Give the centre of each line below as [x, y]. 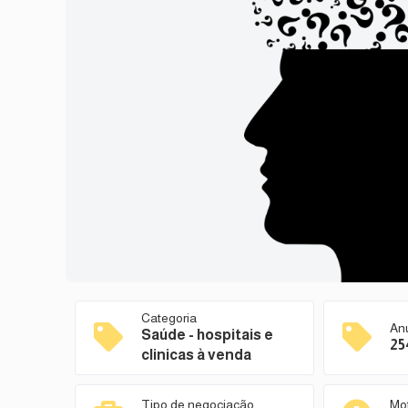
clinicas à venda [196, 355]
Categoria [169, 318]
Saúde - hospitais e [207, 335]
